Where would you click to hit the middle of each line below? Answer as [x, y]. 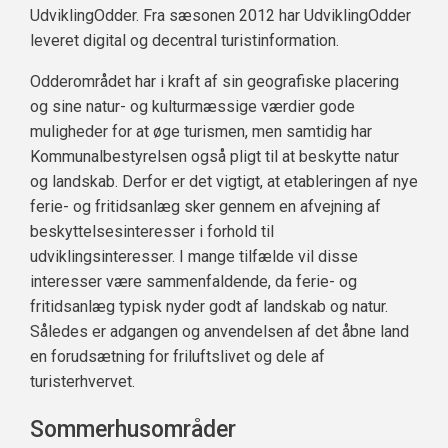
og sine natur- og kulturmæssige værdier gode [192, 107]
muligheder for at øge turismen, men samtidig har [201, 132]
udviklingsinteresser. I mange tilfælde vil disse [194, 257]
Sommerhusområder [133, 430]
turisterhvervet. [82, 382]
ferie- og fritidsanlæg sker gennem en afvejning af [205, 207]
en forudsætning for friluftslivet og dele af [177, 357]
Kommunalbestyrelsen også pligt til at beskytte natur [214, 157]
